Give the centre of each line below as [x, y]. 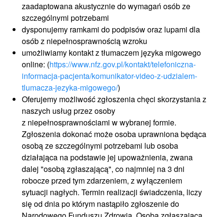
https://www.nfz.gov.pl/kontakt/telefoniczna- [123, 64]
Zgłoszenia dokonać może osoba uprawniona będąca [114, 134]
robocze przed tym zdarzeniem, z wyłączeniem [102, 180]
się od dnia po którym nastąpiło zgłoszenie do [101, 204]
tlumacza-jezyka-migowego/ [70, 87]
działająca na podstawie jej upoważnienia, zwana [107, 157]
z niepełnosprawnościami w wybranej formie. [99, 122]
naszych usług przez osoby [69, 111]
